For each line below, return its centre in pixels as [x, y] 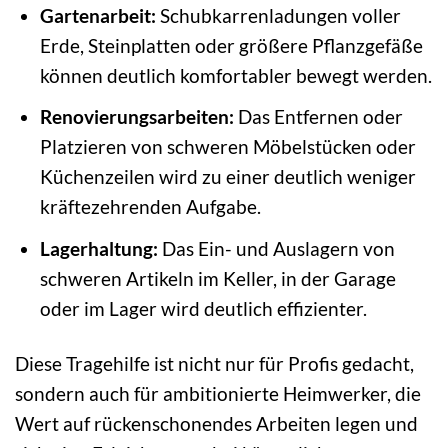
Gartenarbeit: [97, 15]
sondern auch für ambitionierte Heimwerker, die [218, 393]
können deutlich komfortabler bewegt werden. [235, 75]
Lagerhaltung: [98, 248]
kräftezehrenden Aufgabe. [150, 207]
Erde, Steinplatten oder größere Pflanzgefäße [231, 45]
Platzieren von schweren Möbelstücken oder [227, 147]
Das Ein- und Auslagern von [276, 248]
